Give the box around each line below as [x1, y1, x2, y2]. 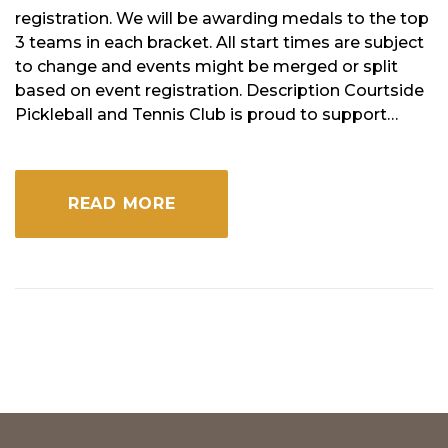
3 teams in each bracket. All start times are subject [15, 32, 424, 52]
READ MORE [68, 193, 176, 213]
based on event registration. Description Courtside [15, 80, 424, 100]
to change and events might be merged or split [15, 56, 398, 76]
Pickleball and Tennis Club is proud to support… [15, 104, 398, 124]
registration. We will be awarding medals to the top [15, 8, 429, 28]
